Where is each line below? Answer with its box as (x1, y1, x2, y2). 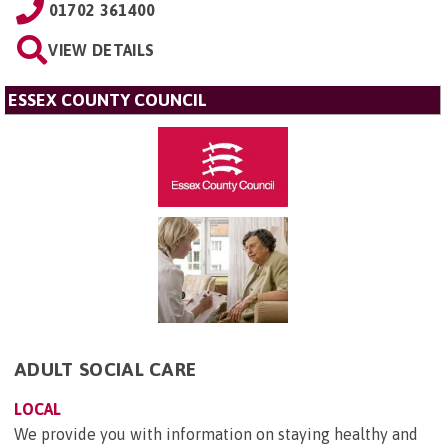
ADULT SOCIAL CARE (14, 358, 197, 381)
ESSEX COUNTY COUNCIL (8, 89, 207, 110)
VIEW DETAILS (48, 40, 155, 59)
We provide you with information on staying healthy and (14, 425, 418, 444)
